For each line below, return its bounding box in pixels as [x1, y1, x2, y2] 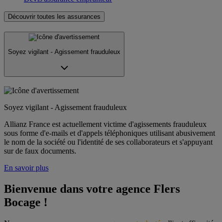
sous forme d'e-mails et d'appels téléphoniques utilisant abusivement [4, 128, 215, 137]
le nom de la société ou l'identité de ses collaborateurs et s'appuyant [4, 137, 213, 146]
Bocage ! [4, 195, 48, 209]
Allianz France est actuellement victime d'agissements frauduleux [4, 119, 207, 128]
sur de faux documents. [4, 146, 76, 155]
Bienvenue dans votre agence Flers [4, 182, 180, 195]
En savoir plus [4, 163, 49, 172]
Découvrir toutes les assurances [8, 12, 101, 20]
